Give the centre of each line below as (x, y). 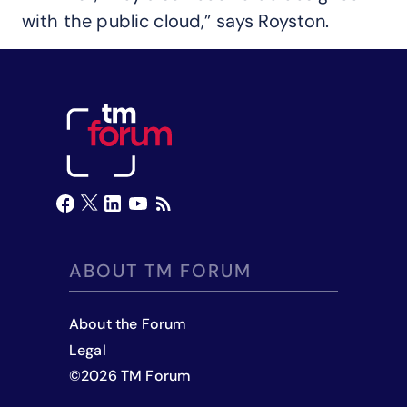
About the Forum (128, 323)
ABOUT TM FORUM (160, 270)
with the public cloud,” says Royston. (176, 21)
